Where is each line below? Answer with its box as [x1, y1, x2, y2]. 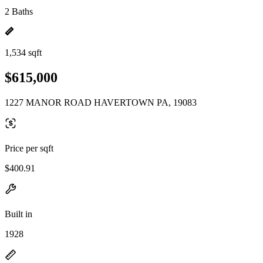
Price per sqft [5, 143, 53, 153]
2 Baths [5, 6, 33, 16]
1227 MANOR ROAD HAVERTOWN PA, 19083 [5, 97, 197, 107]
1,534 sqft [5, 48, 42, 58]
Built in [5, 208, 32, 219]
